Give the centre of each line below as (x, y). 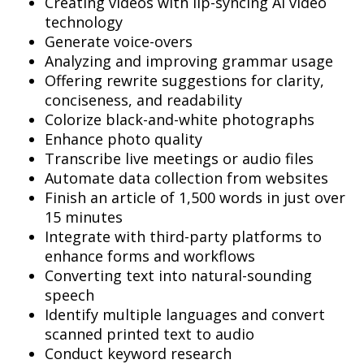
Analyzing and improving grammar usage (189, 61)
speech (69, 295)
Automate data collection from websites (186, 178)
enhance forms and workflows (150, 256)
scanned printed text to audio (149, 334)
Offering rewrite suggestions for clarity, (184, 80)
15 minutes (84, 217)
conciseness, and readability (143, 100)
